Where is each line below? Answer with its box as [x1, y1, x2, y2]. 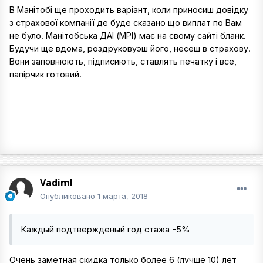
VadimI [40, 176, 73, 190]
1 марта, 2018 [97, 191, 148, 201]
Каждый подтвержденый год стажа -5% [21, 224, 190, 235]
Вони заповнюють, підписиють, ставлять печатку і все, [9, 56, 237, 67]
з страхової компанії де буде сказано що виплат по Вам [9, 18, 242, 28]
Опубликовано [40, 191, 97, 201]
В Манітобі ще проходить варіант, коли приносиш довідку [9, 5, 248, 15]
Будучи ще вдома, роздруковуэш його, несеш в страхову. [9, 43, 251, 54]
